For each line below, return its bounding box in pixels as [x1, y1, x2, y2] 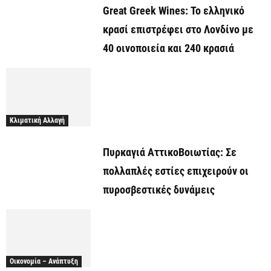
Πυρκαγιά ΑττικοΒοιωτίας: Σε [103, 145, 237, 158]
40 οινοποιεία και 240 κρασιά [103, 42, 234, 55]
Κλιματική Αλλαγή [10, 116, 65, 125]
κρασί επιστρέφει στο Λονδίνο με [103, 23, 253, 36]
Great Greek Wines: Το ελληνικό [103, 4, 244, 18]
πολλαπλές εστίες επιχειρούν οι [103, 164, 249, 177]
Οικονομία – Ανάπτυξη [10, 257, 78, 266]
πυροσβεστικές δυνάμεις [103, 183, 215, 196]
